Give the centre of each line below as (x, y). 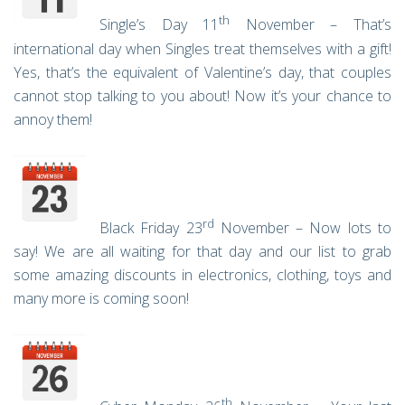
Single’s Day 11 (160, 25)
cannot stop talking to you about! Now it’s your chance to (202, 95)
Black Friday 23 (151, 228)
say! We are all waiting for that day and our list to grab (202, 252)
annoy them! (53, 119)
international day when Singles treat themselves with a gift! (202, 48)
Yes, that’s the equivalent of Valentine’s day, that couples (202, 72)
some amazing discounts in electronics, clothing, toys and (202, 275)
